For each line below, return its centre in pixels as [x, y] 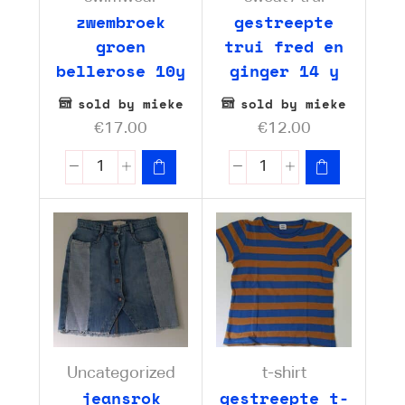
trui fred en [284, 46]
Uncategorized [121, 373]
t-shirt [284, 373]
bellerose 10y [121, 70]
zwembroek [121, 21]
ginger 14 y [284, 70]
